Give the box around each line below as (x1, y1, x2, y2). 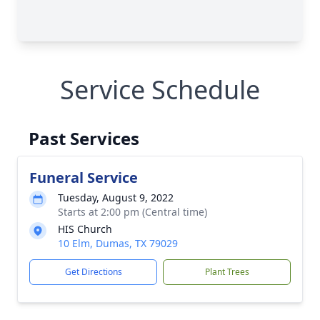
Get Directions (64, 266, 122, 278)
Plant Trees (204, 266, 249, 278)
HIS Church (58, 222, 112, 236)
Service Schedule (60, 72, 260, 107)
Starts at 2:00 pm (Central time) (58, 205, 207, 219)
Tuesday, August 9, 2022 (58, 191, 174, 204)
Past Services (29, 126, 139, 150)
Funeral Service (29, 168, 138, 187)
